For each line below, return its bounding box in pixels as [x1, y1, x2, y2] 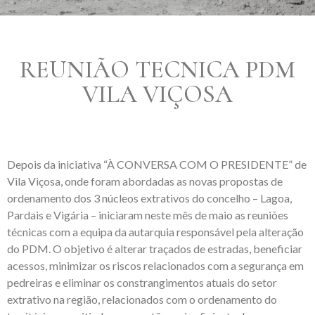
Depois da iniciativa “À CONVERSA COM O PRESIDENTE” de [7, 157, 307, 171]
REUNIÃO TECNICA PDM [20, 55, 295, 84]
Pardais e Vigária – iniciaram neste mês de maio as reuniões [7, 208, 288, 221]
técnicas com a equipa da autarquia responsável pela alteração [7, 225, 304, 238]
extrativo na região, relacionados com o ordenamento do [7, 292, 277, 306]
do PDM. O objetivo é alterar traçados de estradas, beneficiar [7, 242, 302, 255]
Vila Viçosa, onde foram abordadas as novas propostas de [7, 174, 283, 188]
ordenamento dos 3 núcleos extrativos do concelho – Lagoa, [7, 191, 292, 205]
